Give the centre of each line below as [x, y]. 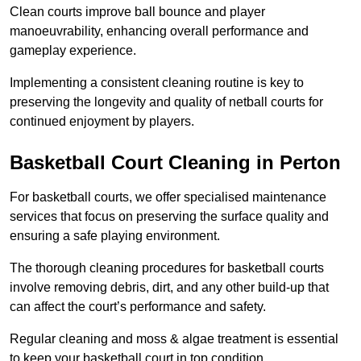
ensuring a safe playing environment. [115, 236]
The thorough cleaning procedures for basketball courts [167, 268]
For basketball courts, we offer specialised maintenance [168, 197]
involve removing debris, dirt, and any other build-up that [169, 288]
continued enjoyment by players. [102, 122]
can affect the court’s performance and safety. [138, 307]
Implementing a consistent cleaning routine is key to [157, 83]
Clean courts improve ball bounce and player [137, 12]
